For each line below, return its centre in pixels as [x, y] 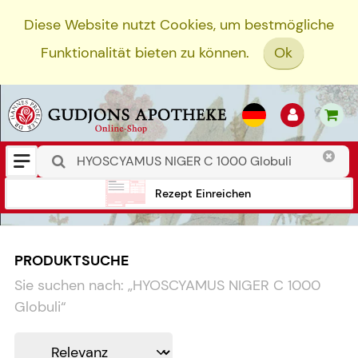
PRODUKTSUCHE [72, 260]
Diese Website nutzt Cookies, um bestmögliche [179, 25]
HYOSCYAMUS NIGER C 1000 [227, 286]
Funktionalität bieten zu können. [145, 53]
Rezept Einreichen [203, 193]
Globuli [38, 307]
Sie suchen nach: [69, 286]
